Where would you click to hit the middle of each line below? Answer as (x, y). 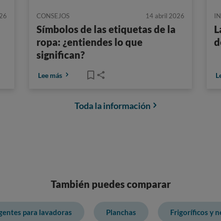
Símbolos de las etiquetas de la (106, 29)
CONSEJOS (53, 16)
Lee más (50, 75)
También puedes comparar (110, 184)
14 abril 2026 (165, 16)
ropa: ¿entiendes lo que (90, 42)
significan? (61, 55)
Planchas (121, 212)
